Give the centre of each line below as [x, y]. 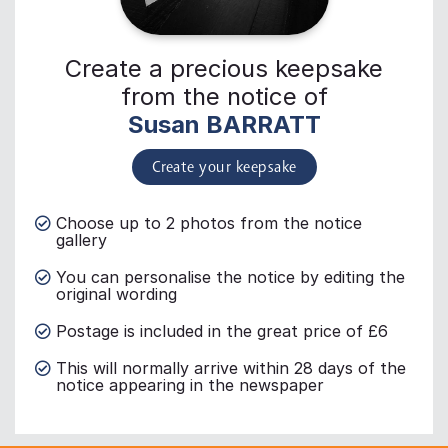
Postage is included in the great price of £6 [222, 331]
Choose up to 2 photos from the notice [209, 223]
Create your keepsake [224, 168]
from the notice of [224, 97]
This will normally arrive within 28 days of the [231, 368]
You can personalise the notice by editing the [230, 277]
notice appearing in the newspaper [190, 385]
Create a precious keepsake [224, 69]
